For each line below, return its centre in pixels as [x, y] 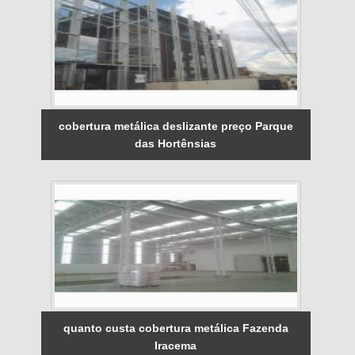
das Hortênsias [176, 143]
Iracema [176, 345]
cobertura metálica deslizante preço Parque [176, 126]
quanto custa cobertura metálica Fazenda [176, 328]
